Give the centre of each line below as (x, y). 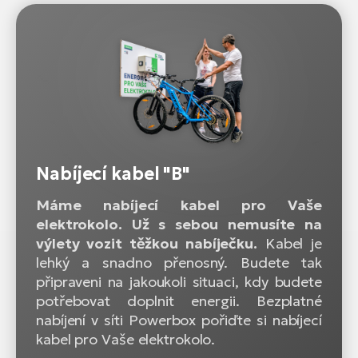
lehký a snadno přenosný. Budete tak (179, 262)
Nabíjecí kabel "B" (113, 173)
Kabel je (289, 243)
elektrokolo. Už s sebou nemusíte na (179, 224)
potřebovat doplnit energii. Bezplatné (179, 300)
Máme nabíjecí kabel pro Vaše (179, 205)
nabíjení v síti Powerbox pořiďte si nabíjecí (179, 320)
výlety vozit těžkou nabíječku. (147, 243)
